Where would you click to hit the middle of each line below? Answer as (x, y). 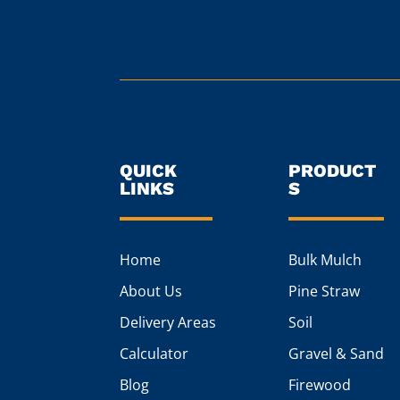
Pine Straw (324, 292)
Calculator (154, 354)
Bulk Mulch (325, 260)
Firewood (319, 385)
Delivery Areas (168, 323)
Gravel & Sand (336, 354)
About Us (151, 292)
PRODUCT (332, 171)
